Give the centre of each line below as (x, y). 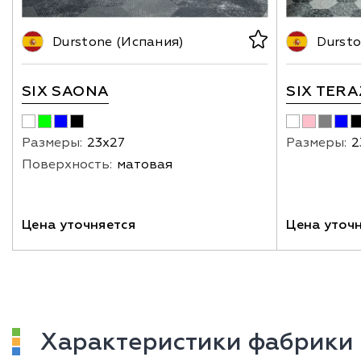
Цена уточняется (79, 224)
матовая (145, 164)
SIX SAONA (66, 91)
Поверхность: (67, 164)
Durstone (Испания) (118, 41)
